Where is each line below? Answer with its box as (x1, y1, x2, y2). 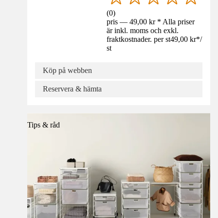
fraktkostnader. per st (107, 35, 171, 44)
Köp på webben (43, 66, 92, 75)
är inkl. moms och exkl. (107, 26, 179, 35)
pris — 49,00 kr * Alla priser (107, 18, 195, 26)
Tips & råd (27, 121, 60, 129)
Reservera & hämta (43, 85, 102, 93)
